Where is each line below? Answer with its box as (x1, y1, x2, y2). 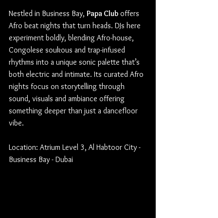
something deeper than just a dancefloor (9, 106, 140, 115)
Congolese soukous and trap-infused (9, 45, 127, 54)
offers (118, 8, 141, 18)
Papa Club (87, 8, 118, 18)
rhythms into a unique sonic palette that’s (9, 57, 142, 67)
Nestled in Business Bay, (9, 8, 87, 18)
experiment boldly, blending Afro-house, (9, 33, 136, 42)
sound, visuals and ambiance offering (9, 93, 127, 103)
